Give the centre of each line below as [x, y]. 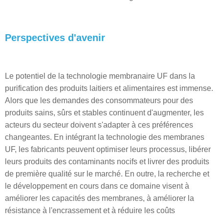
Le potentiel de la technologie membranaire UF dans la [100, 76]
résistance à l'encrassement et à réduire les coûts [90, 210]
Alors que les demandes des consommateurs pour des [99, 100]
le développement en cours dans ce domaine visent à [97, 186]
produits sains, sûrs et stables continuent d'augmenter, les [104, 113]
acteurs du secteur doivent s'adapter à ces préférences [99, 125]
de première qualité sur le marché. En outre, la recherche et [107, 174]
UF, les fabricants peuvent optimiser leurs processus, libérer [108, 149]
